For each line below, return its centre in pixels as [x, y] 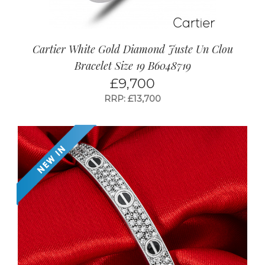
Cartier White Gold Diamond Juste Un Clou [132, 49]
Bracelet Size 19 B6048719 [132, 66]
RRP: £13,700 [132, 99]
